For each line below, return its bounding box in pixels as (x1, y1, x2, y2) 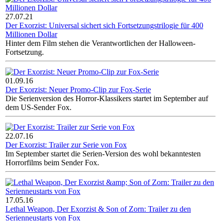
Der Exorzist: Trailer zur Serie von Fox (5, 141, 127, 149)
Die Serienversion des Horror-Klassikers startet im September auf (5, 94, 208, 103)
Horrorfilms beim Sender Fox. (5, 158, 99, 167)
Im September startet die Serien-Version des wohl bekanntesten (5, 149, 201, 158)
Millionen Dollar (5, 30, 57, 39)
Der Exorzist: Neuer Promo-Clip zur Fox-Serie (5, 85, 151, 94)
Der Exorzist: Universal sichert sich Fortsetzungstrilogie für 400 (5, 21, 203, 30)
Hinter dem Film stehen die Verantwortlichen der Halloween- (5, 39, 195, 48)
